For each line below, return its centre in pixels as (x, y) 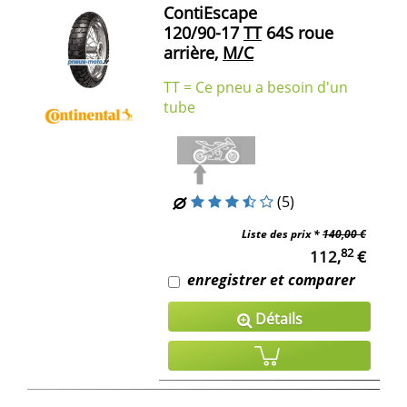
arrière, (191, 53)
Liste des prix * (282, 234)
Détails (277, 319)
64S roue (298, 33)
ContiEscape (210, 13)
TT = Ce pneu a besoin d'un (256, 88)
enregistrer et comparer (271, 280)
